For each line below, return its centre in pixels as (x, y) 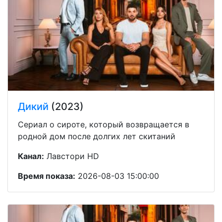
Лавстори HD (72, 156)
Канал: (31, 156)
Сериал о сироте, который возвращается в (104, 124)
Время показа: (47, 176)
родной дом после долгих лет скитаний (97, 136)
